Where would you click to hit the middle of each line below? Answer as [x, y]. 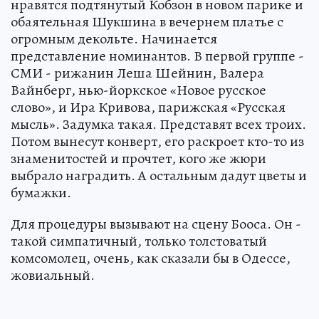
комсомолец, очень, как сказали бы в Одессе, [151, 258]
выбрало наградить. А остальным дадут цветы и [159, 175]
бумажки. [41, 192]
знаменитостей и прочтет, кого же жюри [138, 158]
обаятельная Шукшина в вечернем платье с [147, 21]
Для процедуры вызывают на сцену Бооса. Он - [156, 224]
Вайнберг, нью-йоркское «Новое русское [138, 90]
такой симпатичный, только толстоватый [139, 241]
